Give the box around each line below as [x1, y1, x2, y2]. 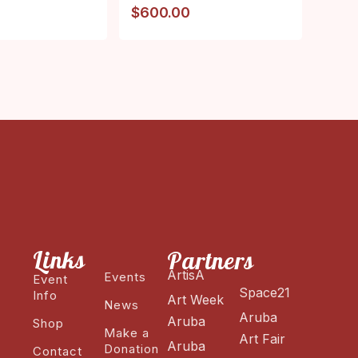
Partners [167, 245, 255, 276]
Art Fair [238, 330, 285, 347]
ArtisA [167, 266, 205, 283]
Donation [104, 340, 160, 356]
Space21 [238, 284, 290, 300]
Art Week [167, 291, 225, 308]
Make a [104, 324, 150, 340]
